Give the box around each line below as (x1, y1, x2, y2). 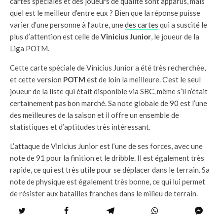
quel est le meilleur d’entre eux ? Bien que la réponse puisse (10, 8, 200, 17)
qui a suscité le (158, 20, 207, 29)
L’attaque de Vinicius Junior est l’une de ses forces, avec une (10, 141, 203, 150)
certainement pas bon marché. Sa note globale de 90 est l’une (10, 98, 207, 108)
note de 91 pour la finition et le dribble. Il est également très (10, 153, 204, 162)
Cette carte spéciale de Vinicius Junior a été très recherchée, (10, 63, 206, 72)
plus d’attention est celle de (10, 32, 101, 41)
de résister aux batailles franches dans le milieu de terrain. (10, 188, 198, 198)
